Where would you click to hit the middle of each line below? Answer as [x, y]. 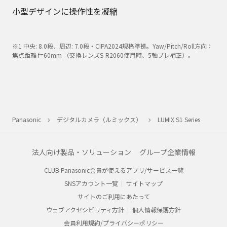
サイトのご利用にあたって [113, 197]
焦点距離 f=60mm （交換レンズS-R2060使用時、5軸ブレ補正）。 [103, 55]
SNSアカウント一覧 [91, 183]
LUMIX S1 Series [179, 120]
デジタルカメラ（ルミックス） [99, 120]
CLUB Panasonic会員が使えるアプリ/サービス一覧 [113, 170]
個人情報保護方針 [157, 210]
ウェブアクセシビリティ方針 [85, 210]
